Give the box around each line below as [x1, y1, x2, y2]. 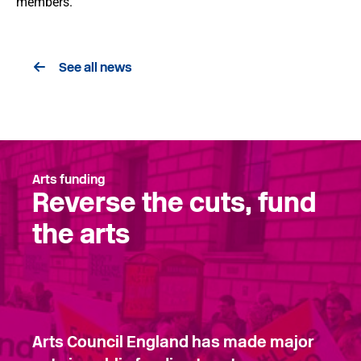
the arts [32, 218, 130, 250]
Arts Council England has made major [32, 331, 314, 351]
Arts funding [32, 171, 106, 187]
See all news [59, 60, 132, 75]
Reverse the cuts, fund [32, 186, 317, 218]
